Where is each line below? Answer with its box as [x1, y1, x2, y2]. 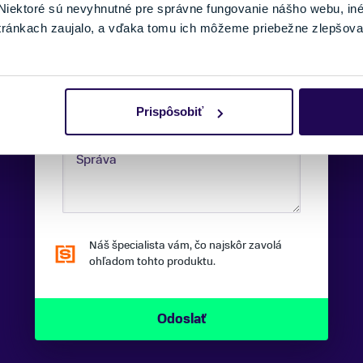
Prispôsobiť [136, 105, 204, 119]
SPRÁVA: [62, 120, 102, 133]
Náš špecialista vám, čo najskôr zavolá [89, 237, 282, 253]
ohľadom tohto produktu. [89, 254, 216, 269]
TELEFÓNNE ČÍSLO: [62, 46, 153, 59]
